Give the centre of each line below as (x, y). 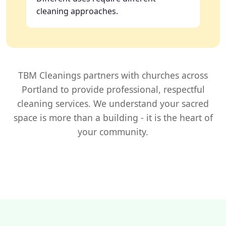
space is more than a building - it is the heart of (113, 117)
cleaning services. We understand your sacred (113, 103)
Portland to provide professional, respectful (113, 89)
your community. (113, 131)
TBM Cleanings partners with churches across (113, 75)
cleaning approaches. (77, 11)
